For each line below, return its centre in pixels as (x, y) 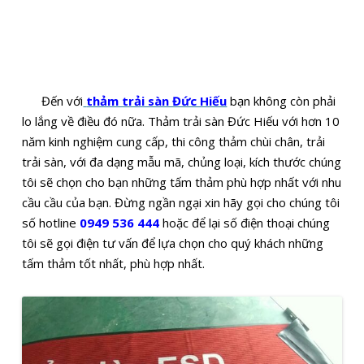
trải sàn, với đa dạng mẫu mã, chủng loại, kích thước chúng (182, 162)
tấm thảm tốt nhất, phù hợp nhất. (114, 264)
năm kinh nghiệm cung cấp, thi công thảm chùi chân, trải (174, 142)
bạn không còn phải (283, 101)
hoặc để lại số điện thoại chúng (245, 223)
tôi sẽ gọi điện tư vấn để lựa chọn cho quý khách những (173, 243)
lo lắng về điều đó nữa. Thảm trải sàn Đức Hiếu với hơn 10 (181, 121)
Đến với (53, 101)
